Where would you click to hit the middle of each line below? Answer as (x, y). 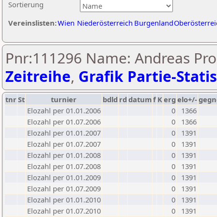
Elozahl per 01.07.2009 (64, 188)
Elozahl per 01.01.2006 (64, 110)
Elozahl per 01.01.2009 (64, 177)
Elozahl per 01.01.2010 (64, 200)
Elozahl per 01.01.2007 (64, 133)
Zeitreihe (38, 76)
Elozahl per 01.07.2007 (64, 144)
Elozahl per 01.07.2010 (64, 211)
